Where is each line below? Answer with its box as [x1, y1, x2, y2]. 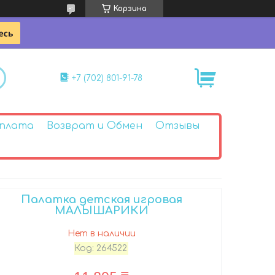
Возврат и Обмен [46, 120, 142, 131]
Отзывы [155, 120, 199, 131]
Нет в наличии [67, 228, 136, 238]
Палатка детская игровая [20, 193, 182, 206]
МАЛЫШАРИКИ [54, 204, 149, 217]
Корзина [114, 4, 147, 13]
